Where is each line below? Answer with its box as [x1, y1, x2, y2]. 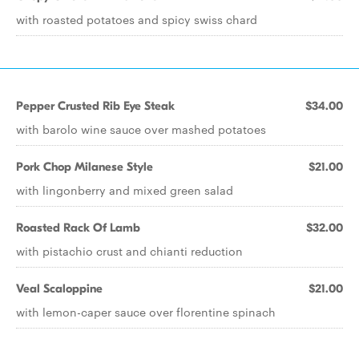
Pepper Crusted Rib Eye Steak [16, 99, 175, 113]
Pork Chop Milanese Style [16, 159, 153, 174]
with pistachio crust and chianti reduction [16, 243, 243, 259]
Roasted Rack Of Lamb [16, 220, 140, 235]
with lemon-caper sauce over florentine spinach [16, 304, 276, 320]
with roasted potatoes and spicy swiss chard [16, 11, 257, 27]
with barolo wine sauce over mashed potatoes [16, 121, 266, 137]
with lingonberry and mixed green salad [16, 182, 233, 198]
